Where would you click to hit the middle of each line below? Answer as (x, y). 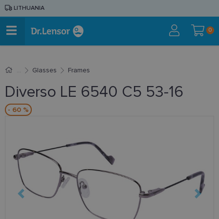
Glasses (44, 70)
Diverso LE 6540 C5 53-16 (94, 92)
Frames (79, 70)
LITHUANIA (28, 8)
